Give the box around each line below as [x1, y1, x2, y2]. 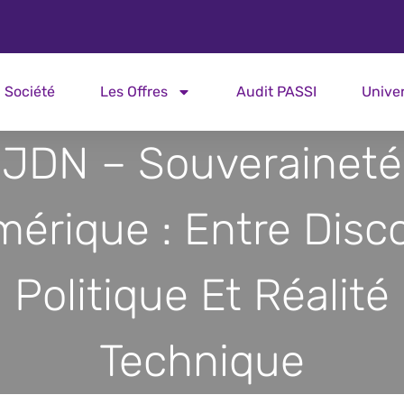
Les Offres [99, 83, 168, 100]
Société [4, 83, 55, 100]
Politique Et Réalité [14, 269, 390, 321]
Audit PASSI [235, 83, 317, 100]
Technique [99, 335, 305, 387]
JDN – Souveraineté [2, 137, 402, 189]
